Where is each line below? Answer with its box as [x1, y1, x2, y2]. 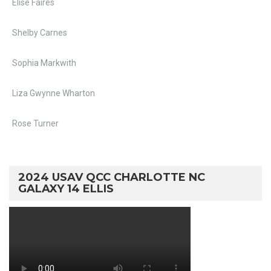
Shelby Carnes [12, 28, 67, 38]
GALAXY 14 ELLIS [18, 182, 114, 195]
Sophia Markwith [12, 58, 76, 68]
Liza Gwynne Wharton [12, 88, 95, 98]
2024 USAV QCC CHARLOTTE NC [18, 171, 205, 184]
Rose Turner [12, 119, 59, 128]
